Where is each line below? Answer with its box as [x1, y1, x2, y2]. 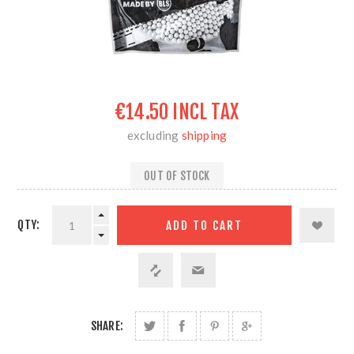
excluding [126, 128, 182, 142]
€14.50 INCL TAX [115, 100, 239, 124]
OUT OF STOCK [144, 168, 210, 183]
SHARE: [90, 318, 123, 333]
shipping [181, 128, 228, 142]
